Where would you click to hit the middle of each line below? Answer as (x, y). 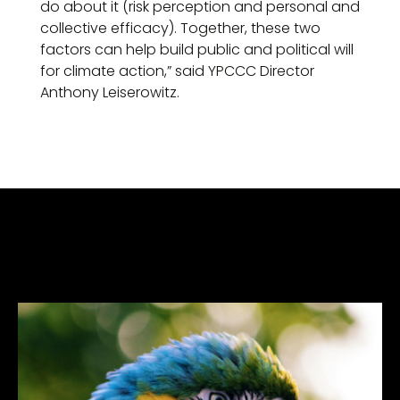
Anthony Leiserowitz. (110, 92)
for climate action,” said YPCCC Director (177, 71)
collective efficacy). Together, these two (180, 28)
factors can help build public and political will (197, 50)
